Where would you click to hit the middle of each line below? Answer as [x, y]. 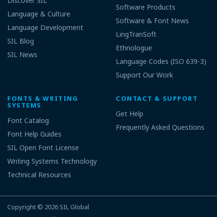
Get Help [130, 114]
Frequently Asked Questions [160, 127]
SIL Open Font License [43, 147]
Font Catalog [28, 120]
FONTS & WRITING [43, 98]
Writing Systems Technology [52, 161]
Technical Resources [39, 175]
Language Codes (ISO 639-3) [161, 61]
